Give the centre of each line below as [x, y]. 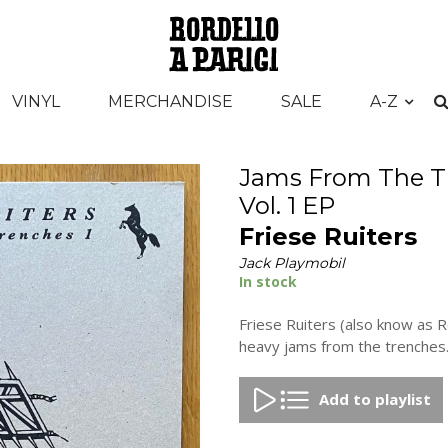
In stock [268, 281]
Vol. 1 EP [287, 205]
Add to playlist [375, 398]
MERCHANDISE [170, 102]
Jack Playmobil [292, 262]
